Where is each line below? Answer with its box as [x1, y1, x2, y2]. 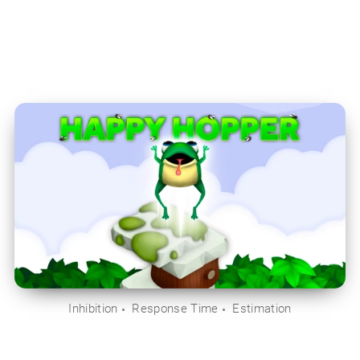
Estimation [232, 301, 292, 317]
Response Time [132, 301, 219, 317]
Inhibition [68, 301, 118, 317]
